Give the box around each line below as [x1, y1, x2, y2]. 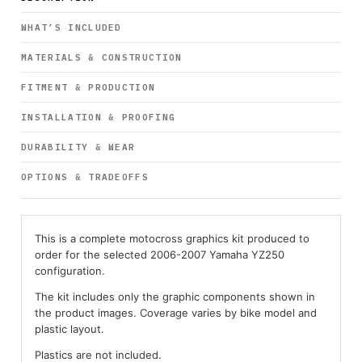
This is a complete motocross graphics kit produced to [35, 232, 309, 245]
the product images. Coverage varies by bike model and [35, 306, 317, 319]
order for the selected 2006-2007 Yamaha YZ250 [35, 248, 284, 261]
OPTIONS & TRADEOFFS [21, 171, 149, 183]
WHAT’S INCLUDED [21, 22, 122, 33]
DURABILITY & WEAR [21, 141, 136, 153]
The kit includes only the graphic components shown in [35, 290, 315, 303]
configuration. [35, 264, 105, 277]
